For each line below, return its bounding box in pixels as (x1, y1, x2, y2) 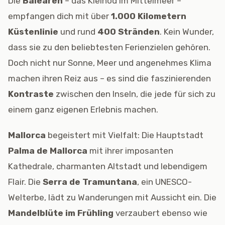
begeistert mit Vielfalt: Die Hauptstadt (46, 130, 203, 140)
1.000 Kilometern (111, 11, 186, 21)
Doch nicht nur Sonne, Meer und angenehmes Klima (8, 57, 211, 68)
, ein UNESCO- (137, 176, 192, 187)
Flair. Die (8, 176, 43, 187)
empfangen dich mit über (8, 11, 111, 21)
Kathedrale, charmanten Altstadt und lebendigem (8, 161, 207, 171)
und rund (58, 26, 97, 37)
